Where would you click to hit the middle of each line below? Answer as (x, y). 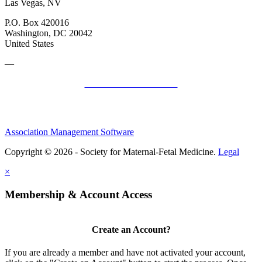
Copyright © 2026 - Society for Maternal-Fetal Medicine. (111, 151)
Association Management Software (69, 132)
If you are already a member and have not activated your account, (125, 252)
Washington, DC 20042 (49, 33)
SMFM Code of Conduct (131, 83)
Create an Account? (131, 229)
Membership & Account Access (78, 194)
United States (29, 43)
